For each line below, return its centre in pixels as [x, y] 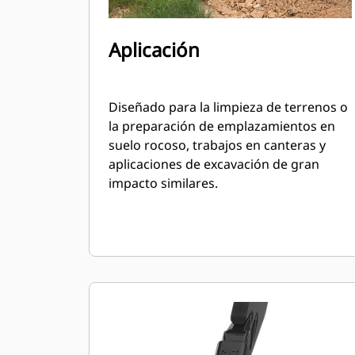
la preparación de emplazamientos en [222, 126]
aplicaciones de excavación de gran [214, 164]
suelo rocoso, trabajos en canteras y [217, 145]
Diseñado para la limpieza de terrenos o [228, 107]
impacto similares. [163, 183]
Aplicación [154, 50]
